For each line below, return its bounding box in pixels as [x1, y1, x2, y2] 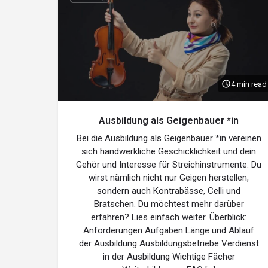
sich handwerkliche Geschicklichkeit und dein [81, 146, 256, 157]
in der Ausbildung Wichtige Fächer [102, 251, 235, 262]
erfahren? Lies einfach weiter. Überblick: [91, 212, 246, 223]
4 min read [231, 79, 267, 89]
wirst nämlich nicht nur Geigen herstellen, [89, 172, 249, 183]
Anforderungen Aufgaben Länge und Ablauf [83, 225, 254, 236]
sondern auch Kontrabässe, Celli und [97, 185, 240, 196]
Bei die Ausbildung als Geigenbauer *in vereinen [76, 133, 261, 144]
